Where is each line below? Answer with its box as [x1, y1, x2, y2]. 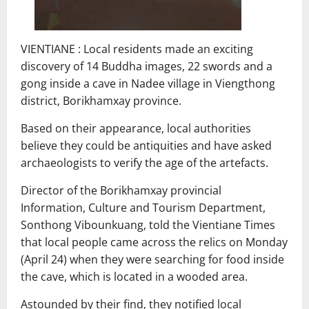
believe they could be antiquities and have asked [21, 137, 272, 153]
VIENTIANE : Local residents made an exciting [21, 41, 253, 57]
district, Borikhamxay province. [21, 92, 181, 108]
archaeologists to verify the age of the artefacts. [21, 154, 268, 170]
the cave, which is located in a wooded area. [21, 268, 248, 284]
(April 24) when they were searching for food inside [21, 251, 284, 267]
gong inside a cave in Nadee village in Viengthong [21, 75, 275, 91]
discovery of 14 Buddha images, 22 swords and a [21, 58, 272, 74]
